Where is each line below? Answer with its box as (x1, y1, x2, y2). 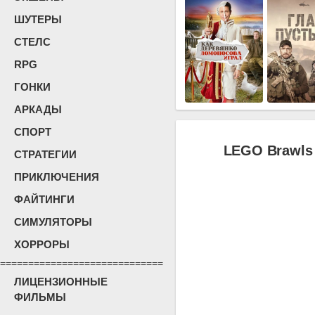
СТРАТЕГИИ (14, 148, 77, 160)
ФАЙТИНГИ (14, 193, 75, 205)
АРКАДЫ (14, 103, 62, 115)
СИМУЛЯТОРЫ (14, 216, 92, 228)
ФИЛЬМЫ (14, 291, 66, 303)
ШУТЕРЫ (14, 13, 62, 25)
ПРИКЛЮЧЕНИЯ (14, 171, 99, 183)
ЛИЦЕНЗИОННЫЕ (14, 276, 108, 288)
